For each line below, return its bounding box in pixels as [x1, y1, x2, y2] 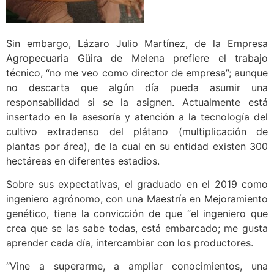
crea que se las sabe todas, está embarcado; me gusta [6, 222, 268, 234]
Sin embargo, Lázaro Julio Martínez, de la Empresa [6, 37, 268, 50]
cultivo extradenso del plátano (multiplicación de [6, 125, 268, 138]
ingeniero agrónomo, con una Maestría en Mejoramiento [6, 193, 268, 205]
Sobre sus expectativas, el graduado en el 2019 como [6, 178, 268, 190]
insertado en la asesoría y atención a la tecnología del [6, 110, 268, 123]
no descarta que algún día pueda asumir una [6, 81, 268, 94]
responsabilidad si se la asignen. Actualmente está [6, 95, 268, 108]
